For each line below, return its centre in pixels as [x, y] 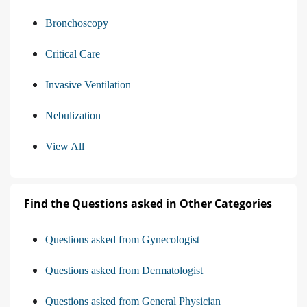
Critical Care [73, 54]
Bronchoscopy [77, 23]
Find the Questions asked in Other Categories [148, 204]
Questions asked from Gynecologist [122, 240]
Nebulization [73, 116]
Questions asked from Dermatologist [124, 271]
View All [65, 147]
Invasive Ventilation [88, 85]
